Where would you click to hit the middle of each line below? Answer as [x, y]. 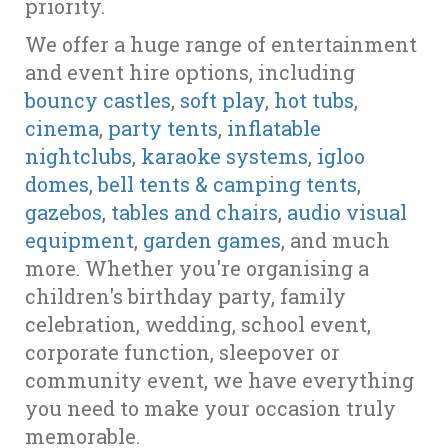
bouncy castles [98, 100]
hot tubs [314, 100]
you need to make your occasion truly [210, 408]
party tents [163, 128]
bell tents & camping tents [227, 184]
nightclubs [78, 156]
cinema [62, 128]
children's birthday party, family [185, 296]
